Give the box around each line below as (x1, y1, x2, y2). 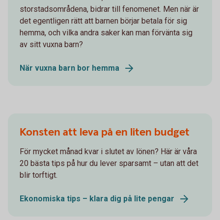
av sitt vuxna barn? (20, 40, 83, 49)
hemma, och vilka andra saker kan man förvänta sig (20, 28, 192, 37)
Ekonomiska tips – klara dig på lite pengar (20, 194, 174, 203)
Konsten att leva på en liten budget (20, 125, 190, 139)
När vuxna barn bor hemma (20, 63, 119, 73)
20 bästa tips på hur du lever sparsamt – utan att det (20, 159, 198, 168)
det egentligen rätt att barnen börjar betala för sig (20, 16, 187, 26)
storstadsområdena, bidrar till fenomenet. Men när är (20, 4, 199, 14)
